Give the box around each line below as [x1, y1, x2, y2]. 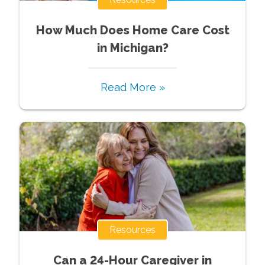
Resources [109, 224, 156, 235]
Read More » [100, 80, 165, 93]
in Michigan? [96, 40, 169, 55]
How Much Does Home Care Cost [35, 22, 230, 37]
